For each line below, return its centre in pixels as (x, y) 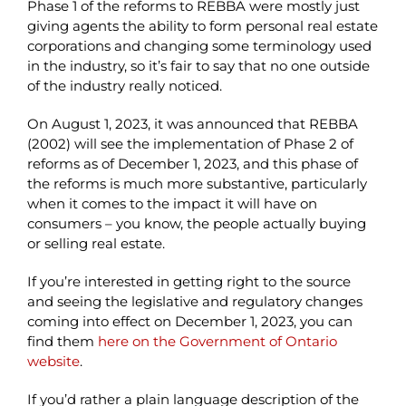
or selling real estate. (96, 243)
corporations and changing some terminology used (199, 45)
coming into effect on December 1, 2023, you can (189, 321)
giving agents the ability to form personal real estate (202, 25)
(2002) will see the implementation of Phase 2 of (190, 143)
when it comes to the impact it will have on (172, 203)
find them (62, 341)
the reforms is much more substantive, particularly (197, 183)
